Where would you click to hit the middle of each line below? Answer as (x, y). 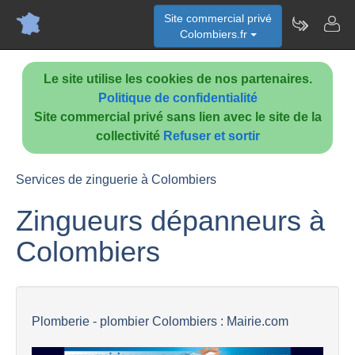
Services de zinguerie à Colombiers (116, 179)
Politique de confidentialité (177, 98)
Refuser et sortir (211, 136)
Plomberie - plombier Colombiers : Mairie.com (160, 321)
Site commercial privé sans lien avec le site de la (177, 117)
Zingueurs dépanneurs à (170, 221)
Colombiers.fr (215, 34)
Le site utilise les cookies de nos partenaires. (177, 79)
